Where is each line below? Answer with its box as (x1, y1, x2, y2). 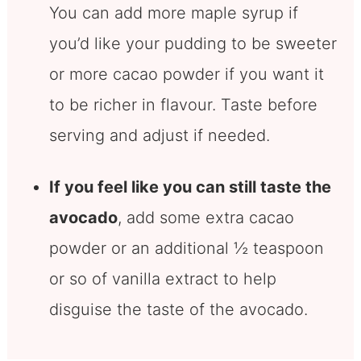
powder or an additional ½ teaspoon (48, 239, 324, 259)
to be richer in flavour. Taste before (48, 95, 317, 115)
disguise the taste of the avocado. (48, 300, 313, 320)
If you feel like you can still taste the (48, 177, 331, 197)
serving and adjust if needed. (48, 126, 270, 146)
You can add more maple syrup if (48, 3, 298, 23)
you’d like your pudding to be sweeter (48, 34, 337, 54)
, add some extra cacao (117, 208, 294, 228)
